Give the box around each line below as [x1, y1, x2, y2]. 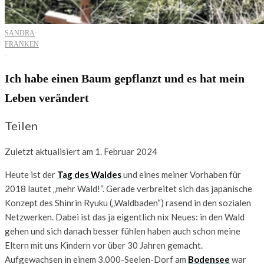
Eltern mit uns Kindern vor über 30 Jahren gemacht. [5, 239, 203, 250]
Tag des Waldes [57, 169, 121, 180]
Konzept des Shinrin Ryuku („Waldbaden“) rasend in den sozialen [5, 197, 251, 208]
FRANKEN [5, 40, 39, 48]
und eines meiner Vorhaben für [121, 169, 241, 180]
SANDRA [5, 29, 35, 37]
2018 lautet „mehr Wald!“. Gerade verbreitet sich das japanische [5, 183, 252, 194]
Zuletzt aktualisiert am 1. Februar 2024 [5, 146, 157, 157]
